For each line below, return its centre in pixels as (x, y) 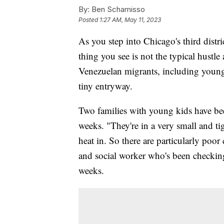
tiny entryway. (107, 85)
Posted (89, 19)
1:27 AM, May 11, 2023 (130, 19)
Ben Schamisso (117, 9)
